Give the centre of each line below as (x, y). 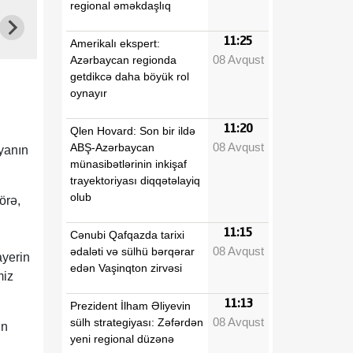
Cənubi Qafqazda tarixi (127, 234)
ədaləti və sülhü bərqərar (132, 251)
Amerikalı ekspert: (115, 43)
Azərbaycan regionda (123, 59)
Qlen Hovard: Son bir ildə (133, 130)
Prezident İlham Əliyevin (130, 305)
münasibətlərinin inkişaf (128, 163)
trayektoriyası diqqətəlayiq (135, 180)
